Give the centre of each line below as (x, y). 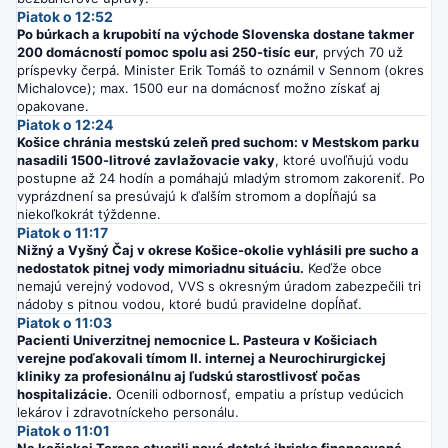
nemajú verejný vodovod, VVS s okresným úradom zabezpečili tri (219, 285)
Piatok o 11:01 (63, 430)
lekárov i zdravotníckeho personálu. (128, 411)
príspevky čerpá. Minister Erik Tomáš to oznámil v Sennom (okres (220, 69)
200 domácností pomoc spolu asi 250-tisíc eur (166, 51)
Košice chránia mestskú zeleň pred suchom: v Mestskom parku (218, 141)
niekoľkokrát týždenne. (89, 213)
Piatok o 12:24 (65, 124)
